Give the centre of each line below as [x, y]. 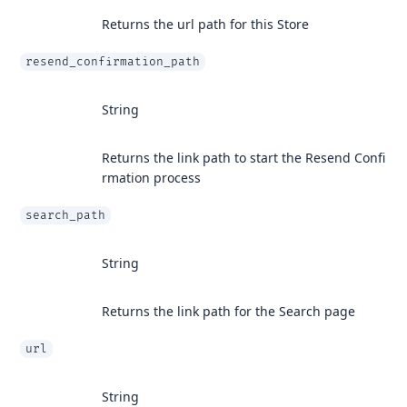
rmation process [151, 178]
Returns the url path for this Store [205, 24]
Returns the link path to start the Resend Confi [243, 158]
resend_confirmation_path [113, 62]
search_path [65, 215]
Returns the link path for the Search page [228, 311]
